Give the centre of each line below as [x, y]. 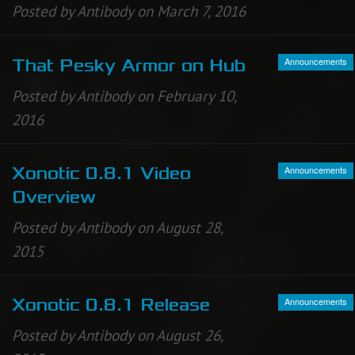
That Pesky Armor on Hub [129, 65]
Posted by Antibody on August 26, [117, 335]
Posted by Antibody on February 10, [124, 95]
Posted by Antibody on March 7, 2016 [129, 11]
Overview [54, 197]
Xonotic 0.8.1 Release [111, 305]
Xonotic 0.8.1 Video [101, 173]
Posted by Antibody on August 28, [117, 227]
